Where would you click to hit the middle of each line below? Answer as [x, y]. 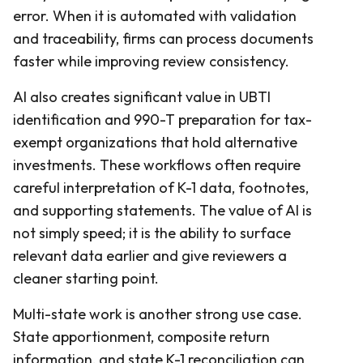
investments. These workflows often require [157, 164]
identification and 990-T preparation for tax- [162, 119]
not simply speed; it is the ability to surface [152, 233]
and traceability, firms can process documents [163, 38]
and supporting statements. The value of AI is [162, 210]
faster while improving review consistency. [151, 61]
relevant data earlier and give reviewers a [150, 255]
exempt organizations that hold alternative [155, 142]
